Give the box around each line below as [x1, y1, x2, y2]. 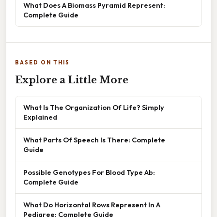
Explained [23, 112, 57, 122]
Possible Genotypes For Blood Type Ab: [23, 168, 155, 177]
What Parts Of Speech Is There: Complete [23, 135, 165, 145]
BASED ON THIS [15, 59, 70, 66]
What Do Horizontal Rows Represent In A [23, 200, 160, 210]
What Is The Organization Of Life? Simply [23, 103, 164, 112]
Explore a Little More [15, 74, 128, 86]
